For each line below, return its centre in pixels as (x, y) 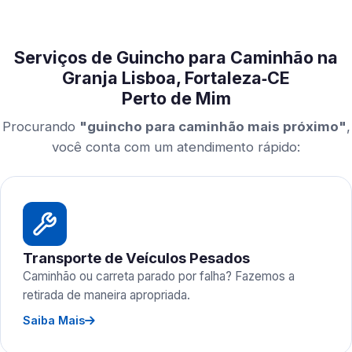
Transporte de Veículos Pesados (136, 258)
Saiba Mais (54, 320)
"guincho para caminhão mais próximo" (213, 126)
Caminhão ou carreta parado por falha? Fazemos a (159, 276)
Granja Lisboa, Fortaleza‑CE (176, 78)
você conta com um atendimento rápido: (176, 147)
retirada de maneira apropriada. (106, 295)
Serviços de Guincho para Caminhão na (176, 57)
